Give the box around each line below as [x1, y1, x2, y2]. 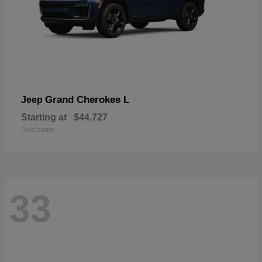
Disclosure [21, 125, 55, 134]
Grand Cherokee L [45, 94, 129, 105]
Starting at [21, 112, 67, 122]
